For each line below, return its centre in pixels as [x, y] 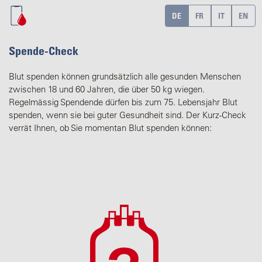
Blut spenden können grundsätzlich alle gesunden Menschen [125, 76]
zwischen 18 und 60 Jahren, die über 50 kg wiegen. [107, 89]
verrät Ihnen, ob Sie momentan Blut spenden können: [110, 128]
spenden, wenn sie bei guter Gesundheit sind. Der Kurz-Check [127, 115]
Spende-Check [44, 51]
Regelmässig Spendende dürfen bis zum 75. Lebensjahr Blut [123, 102]
